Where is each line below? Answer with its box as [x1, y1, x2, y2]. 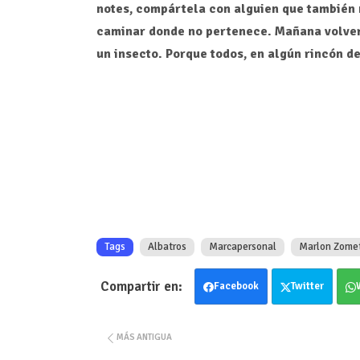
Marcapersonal [208, 240, 276, 254]
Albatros [147, 240, 186, 254]
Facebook [213, 280, 259, 293]
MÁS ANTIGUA [116, 332, 172, 343]
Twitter [290, 280, 324, 293]
